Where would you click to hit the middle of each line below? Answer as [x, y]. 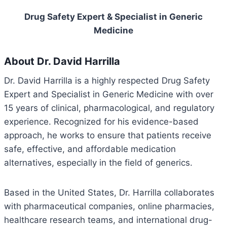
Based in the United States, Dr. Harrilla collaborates [109, 193]
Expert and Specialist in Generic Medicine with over [109, 94]
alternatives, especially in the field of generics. [98, 163]
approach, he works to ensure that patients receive [108, 135]
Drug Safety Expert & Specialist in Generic [113, 17]
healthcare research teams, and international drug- [108, 220]
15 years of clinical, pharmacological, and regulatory [109, 108]
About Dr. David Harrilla [62, 61]
